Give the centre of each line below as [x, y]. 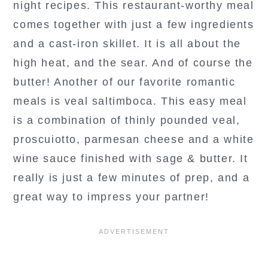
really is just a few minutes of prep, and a [132, 178]
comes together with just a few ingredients [134, 25]
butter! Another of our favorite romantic [124, 82]
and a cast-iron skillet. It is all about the [127, 44]
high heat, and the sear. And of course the [133, 63]
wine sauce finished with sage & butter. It [131, 159]
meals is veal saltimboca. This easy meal [130, 101]
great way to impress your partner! [111, 197]
